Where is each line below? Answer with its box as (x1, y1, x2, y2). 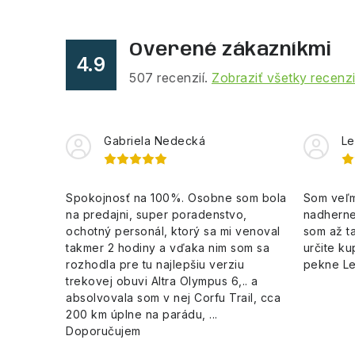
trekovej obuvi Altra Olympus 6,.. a (66, 273, 258, 288)
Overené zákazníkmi (129, 40, 331, 60)
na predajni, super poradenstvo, (66, 207, 247, 221)
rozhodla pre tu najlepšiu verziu (66, 257, 244, 271)
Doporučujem (66, 323, 141, 338)
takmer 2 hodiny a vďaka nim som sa (66, 240, 269, 254)
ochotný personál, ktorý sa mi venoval (66, 223, 281, 238)
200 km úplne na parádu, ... (66, 307, 218, 321)
